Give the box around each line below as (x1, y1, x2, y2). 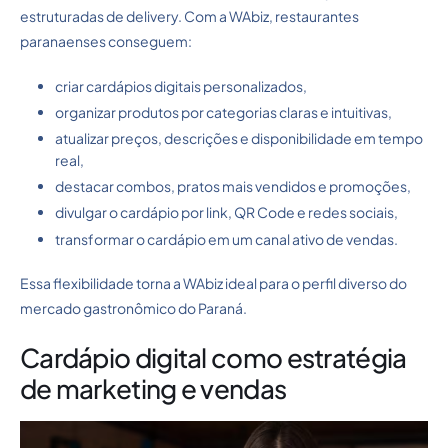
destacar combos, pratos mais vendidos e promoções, (55, 177, 411, 196)
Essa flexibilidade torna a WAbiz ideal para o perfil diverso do (20, 273, 407, 292)
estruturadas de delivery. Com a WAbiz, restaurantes (20, 6, 359, 25)
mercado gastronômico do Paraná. (20, 298, 247, 317)
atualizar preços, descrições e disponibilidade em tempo (55, 129, 423, 148)
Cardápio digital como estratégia (20, 340, 407, 374)
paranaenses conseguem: (20, 31, 192, 50)
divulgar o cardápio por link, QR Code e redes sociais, (55, 203, 398, 222)
